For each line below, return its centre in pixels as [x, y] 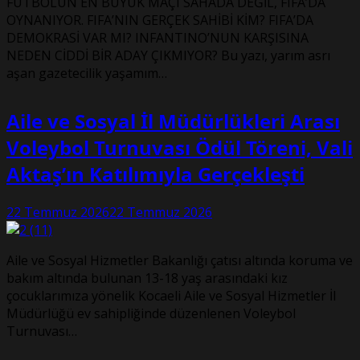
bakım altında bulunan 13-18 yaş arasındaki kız [147, 278]
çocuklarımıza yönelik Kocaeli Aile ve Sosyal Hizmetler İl [171, 295]
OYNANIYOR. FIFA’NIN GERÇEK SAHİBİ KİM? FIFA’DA [160, 20]
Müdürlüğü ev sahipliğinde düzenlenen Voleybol [151, 313]
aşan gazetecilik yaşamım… [87, 73]
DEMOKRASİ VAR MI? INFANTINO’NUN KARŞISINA [157, 37]
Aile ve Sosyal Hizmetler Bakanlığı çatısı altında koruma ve [180, 260]
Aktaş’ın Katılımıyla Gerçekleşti [155, 174]
